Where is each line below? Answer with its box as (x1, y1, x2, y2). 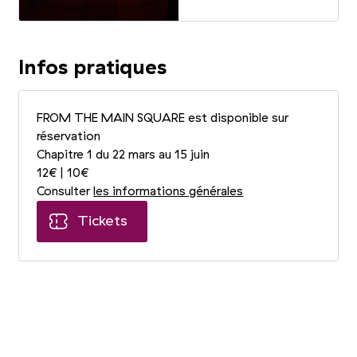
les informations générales (93, 185, 244, 198)
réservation (37, 130, 101, 143)
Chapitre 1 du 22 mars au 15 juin (37, 148, 210, 161)
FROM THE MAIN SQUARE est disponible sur (37, 112, 289, 124)
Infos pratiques (18, 57, 167, 78)
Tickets (76, 214, 131, 229)
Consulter (37, 185, 94, 198)
